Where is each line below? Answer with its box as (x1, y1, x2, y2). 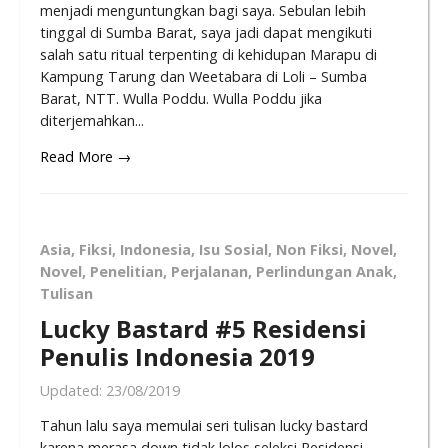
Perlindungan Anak (256, 262, 393, 282)
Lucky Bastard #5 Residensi (40, 311, 367, 345)
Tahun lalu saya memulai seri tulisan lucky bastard (40, 416, 368, 436)
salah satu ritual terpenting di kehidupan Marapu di (40, 44, 377, 64)
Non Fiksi (276, 240, 343, 260)
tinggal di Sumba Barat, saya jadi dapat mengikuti (40, 22, 372, 42)
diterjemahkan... (40, 110, 144, 130)
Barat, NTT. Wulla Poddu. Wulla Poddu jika (40, 88, 322, 108)
